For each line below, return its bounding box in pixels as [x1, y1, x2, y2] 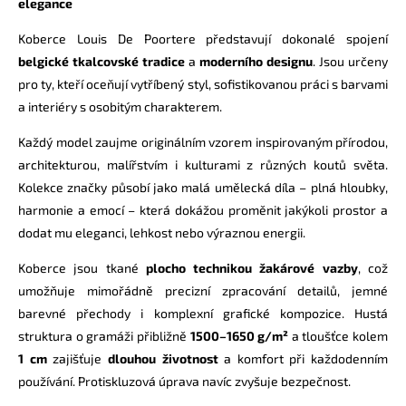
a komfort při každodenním [217, 350, 388, 366]
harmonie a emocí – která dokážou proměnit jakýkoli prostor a [18, 201, 388, 217]
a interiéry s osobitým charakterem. [18, 98, 222, 114]
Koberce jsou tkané [18, 259, 146, 275]
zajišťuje [46, 350, 108, 366]
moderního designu [199, 53, 313, 69]
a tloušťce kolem [288, 327, 388, 343]
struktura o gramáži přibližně [18, 327, 190, 343]
